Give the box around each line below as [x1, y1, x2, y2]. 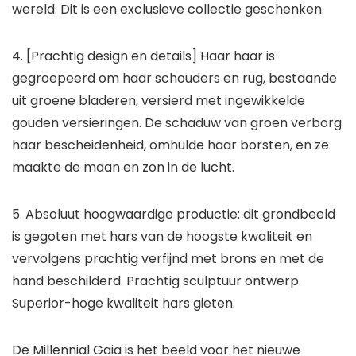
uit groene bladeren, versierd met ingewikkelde [12, 91, 305, 110]
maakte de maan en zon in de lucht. [12, 158, 234, 177]
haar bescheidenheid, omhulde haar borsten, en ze [12, 136, 329, 155]
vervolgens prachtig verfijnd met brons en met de [12, 250, 324, 269]
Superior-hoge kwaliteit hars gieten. [12, 294, 235, 313]
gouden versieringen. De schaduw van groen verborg [12, 114, 342, 133]
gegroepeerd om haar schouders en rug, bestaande [12, 69, 337, 88]
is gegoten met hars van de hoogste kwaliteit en [12, 227, 312, 246]
